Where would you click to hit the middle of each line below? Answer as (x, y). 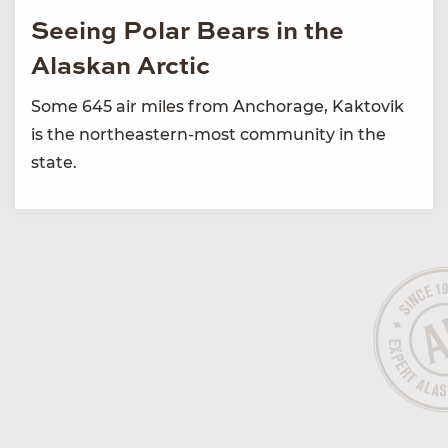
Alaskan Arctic (120, 67)
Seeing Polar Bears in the (187, 32)
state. (54, 162)
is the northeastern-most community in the (208, 134)
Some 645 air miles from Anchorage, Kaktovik (217, 106)
